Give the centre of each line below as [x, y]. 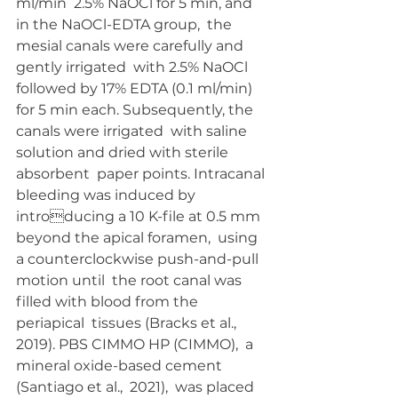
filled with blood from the [109, 302]
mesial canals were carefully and [131, 46]
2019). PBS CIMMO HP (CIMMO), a [136, 344]
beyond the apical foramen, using [139, 238]
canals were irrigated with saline [133, 131]
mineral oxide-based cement [121, 366]
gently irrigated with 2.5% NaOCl [134, 67]
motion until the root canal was [131, 280]
